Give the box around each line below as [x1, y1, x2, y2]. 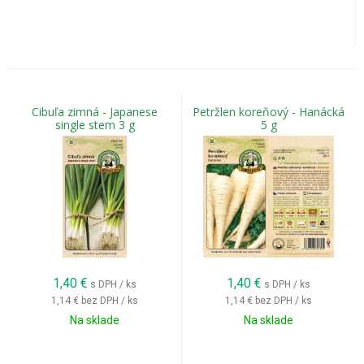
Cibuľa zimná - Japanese [32, 104, 158, 119]
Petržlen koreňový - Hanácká [193, 104, 344, 119]
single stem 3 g [54, 117, 135, 132]
